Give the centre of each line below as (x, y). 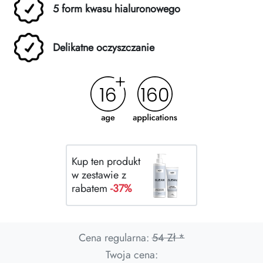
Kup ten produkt (106, 162)
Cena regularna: (115, 238)
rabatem (91, 189)
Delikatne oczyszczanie (104, 47)
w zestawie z (99, 175)
